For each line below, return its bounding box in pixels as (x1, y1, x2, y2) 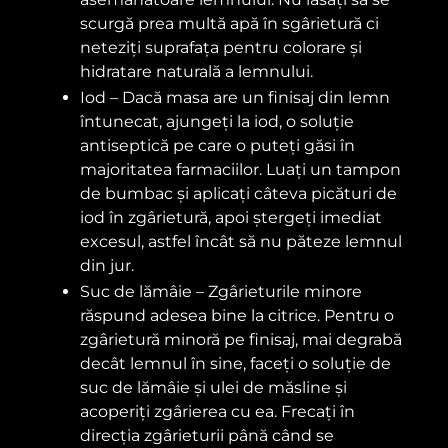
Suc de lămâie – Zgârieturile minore (80, 281, 362, 301)
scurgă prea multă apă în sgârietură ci (80, 13, 379, 33)
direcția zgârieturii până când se (80, 425, 334, 445)
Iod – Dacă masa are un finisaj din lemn (80, 87, 390, 107)
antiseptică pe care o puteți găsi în (80, 135, 355, 155)
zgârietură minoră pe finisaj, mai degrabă (80, 329, 402, 349)
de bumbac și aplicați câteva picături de (80, 183, 397, 203)
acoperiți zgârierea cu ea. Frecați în (80, 401, 355, 421)
